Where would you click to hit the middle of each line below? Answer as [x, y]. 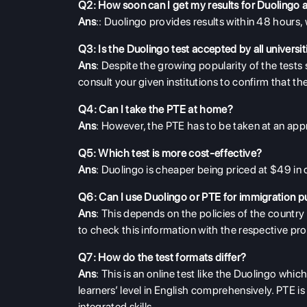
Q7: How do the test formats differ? [162, 258]
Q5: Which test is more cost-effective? [170, 153]
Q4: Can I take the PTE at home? [156, 110]
